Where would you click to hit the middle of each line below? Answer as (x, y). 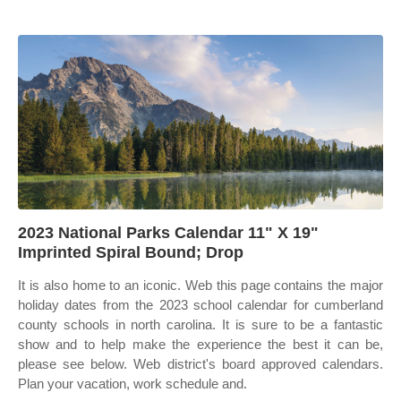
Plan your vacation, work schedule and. (132, 384)
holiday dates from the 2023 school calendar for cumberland (200, 305)
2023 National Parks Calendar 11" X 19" (168, 233)
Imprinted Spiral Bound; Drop (131, 252)
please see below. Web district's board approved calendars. (200, 364)
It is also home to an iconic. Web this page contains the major (200, 285)
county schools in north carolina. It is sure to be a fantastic (200, 324)
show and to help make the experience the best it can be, (200, 344)
